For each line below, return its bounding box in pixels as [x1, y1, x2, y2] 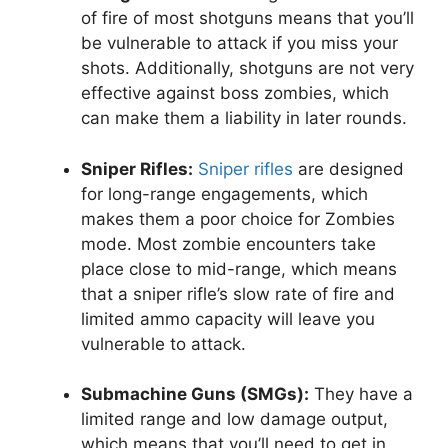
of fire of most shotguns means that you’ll [81, 8, 414, 29]
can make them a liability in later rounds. [81, 108, 407, 129]
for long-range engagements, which [81, 183, 368, 204]
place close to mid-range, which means [81, 258, 397, 279]
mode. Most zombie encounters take [81, 233, 376, 254]
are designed [293, 158, 404, 179]
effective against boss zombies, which [81, 83, 389, 104]
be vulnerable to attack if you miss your [81, 33, 398, 54]
